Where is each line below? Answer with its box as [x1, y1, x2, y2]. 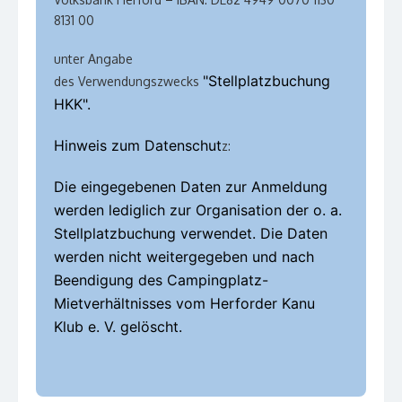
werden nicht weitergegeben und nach [54, 248, 314, 267]
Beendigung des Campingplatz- [54, 271, 268, 290]
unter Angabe [54, 51, 133, 67]
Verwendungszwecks [78, 74, 199, 90]
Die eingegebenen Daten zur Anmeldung [54, 178, 328, 197]
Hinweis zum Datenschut [54, 136, 222, 155]
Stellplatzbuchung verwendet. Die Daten [54, 224, 328, 243]
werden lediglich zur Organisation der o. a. [54, 201, 342, 220]
